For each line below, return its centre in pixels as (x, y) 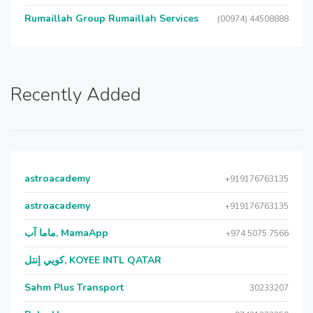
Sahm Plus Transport (74, 287)
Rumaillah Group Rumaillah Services (111, 19)
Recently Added (76, 95)
